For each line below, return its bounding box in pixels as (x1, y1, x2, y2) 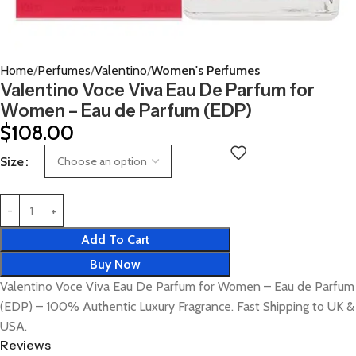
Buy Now (90, 257, 141, 272)
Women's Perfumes (151, 63, 260, 78)
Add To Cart (81, 232, 149, 247)
